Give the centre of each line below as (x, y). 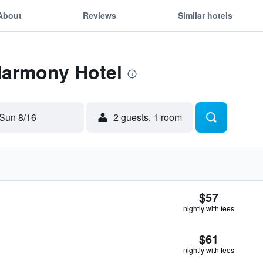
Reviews (100, 15)
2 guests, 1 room (148, 117)
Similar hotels (205, 15)
